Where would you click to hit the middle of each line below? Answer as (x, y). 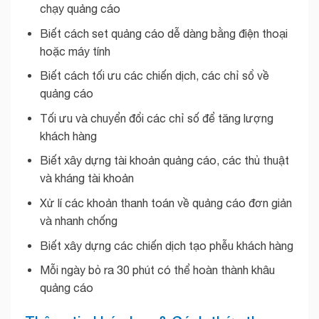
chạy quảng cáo (80, 9)
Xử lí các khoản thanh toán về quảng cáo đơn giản (166, 203)
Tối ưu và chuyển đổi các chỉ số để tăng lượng (156, 118)
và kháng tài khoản (87, 178)
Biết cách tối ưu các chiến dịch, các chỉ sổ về (154, 76)
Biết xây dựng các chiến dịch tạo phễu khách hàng (166, 245)
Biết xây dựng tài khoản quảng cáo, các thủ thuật (164, 161)
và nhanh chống (78, 221)
